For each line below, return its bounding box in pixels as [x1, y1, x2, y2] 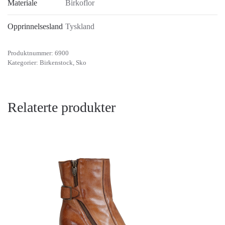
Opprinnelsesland [8, 22, 63, 31]
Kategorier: [8, 59, 40, 67]
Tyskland [65, 22, 94, 31]
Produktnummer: [8, 49, 55, 57]
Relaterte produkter [8, 99, 116, 116]
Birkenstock [40, 59, 73, 67]
